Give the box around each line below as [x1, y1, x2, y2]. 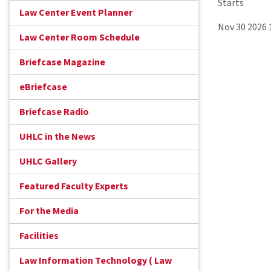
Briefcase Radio [19, 105, 89, 119]
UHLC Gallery [19, 155, 77, 169]
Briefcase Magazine [19, 56, 105, 70]
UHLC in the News [19, 130, 96, 144]
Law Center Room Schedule [19, 31, 140, 45]
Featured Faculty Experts [19, 180, 128, 194]
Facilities [19, 229, 59, 243]
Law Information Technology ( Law [19, 254, 172, 268]
